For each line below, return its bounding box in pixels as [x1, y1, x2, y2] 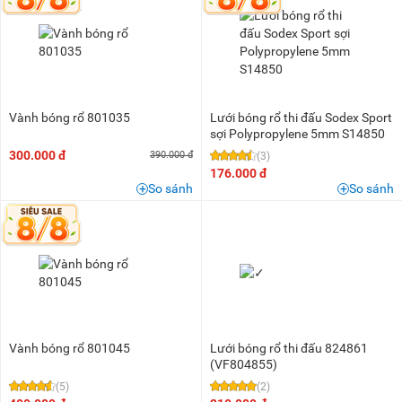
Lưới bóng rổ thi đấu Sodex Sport [210, 110, 392, 126]
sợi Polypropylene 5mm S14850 [210, 127, 385, 142]
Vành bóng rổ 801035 [9, 110, 130, 126]
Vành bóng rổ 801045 [9, 341, 130, 356]
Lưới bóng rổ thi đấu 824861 [210, 341, 368, 356]
